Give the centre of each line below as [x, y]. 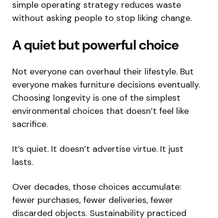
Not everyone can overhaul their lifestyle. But [103, 71]
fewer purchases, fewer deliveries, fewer [93, 200]
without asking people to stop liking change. [102, 18]
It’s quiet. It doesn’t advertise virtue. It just [98, 149]
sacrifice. [30, 124]
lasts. [23, 162]
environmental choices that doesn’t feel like [100, 111]
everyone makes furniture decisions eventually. [106, 84]
